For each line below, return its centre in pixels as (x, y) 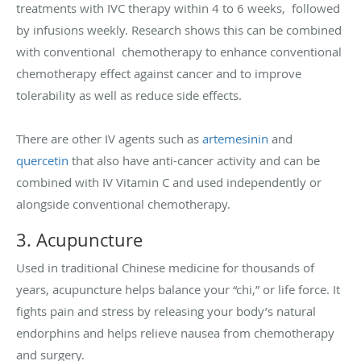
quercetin (44, 160)
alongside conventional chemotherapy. (123, 203)
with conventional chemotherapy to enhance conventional (179, 51)
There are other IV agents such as (109, 138)
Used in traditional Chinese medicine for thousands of (165, 267)
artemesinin (237, 138)
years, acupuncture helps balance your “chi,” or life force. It (178, 289)
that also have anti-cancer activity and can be (196, 160)
